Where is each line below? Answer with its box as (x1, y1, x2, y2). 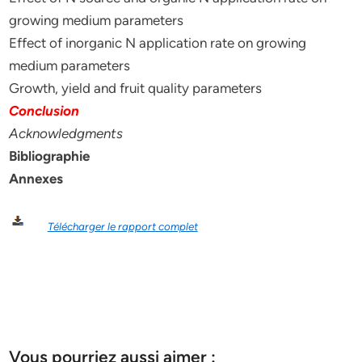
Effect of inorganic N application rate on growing (9, 35, 307, 51)
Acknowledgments (9, 125, 124, 141)
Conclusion (9, 103, 80, 119)
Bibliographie (9, 148, 90, 164)
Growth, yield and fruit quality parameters (9, 80, 263, 96)
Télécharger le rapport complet (47, 220, 198, 233)
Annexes (9, 170, 64, 187)
